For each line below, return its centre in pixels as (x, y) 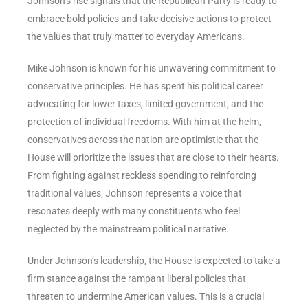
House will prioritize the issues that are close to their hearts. (153, 157)
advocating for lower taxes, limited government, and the (145, 103)
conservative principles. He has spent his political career (145, 86)
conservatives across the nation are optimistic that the (143, 139)
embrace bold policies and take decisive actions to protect (150, 18)
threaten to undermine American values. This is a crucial (146, 296)
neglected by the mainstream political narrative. (128, 229)
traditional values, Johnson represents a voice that (135, 193)
